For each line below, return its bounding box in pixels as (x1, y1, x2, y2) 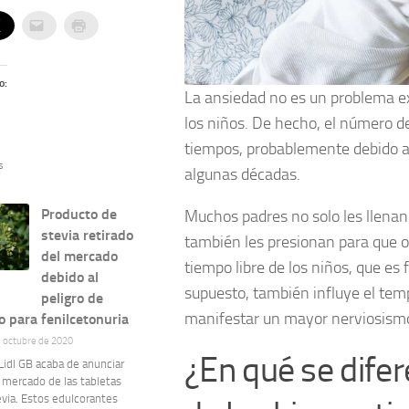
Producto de (41, 205, 118, 224)
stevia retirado (41, 226, 134, 245)
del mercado (41, 247, 119, 266)
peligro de (41, 289, 104, 308)
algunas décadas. (184, 163, 300, 184)
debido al (41, 268, 100, 287)
